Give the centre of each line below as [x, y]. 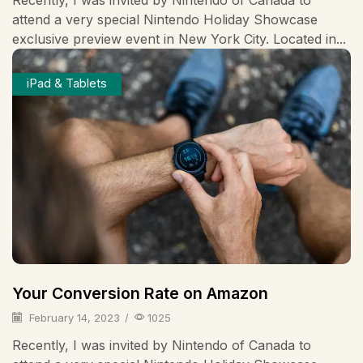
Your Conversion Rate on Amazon [140, 293]
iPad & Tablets [66, 84]
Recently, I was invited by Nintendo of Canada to [162, 346]
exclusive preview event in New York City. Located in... [179, 38]
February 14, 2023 [73, 317]
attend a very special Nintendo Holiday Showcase [165, 19]
